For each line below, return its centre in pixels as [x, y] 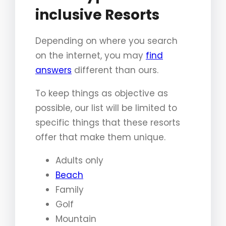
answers [53, 70]
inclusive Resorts [97, 15]
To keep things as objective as [102, 93]
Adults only [79, 160]
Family [70, 189]
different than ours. [115, 70]
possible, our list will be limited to [106, 108]
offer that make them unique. [100, 137]
